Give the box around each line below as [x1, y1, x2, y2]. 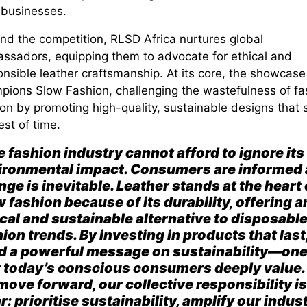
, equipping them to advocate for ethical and [47, 49, 292, 63]
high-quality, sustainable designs [92, 100, 274, 114]
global [229, 32, 263, 46]
